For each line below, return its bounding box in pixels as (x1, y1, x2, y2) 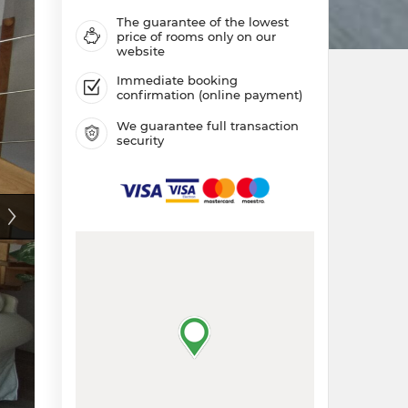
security (117, 133, 164, 148)
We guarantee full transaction (117, 118, 299, 134)
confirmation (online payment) (117, 87, 302, 103)
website (117, 43, 165, 58)
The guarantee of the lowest (117, 14, 289, 29)
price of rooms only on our (117, 28, 276, 44)
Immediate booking (117, 73, 238, 88)
